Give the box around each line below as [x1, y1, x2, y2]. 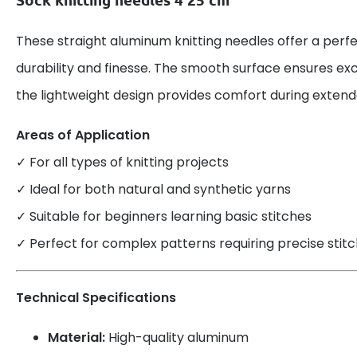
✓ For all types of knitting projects [16, 153, 229, 172]
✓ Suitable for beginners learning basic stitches [16, 207, 312, 226]
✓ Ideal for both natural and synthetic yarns [16, 180, 291, 199]
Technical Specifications [16, 288, 176, 308]
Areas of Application [16, 126, 150, 145]
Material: [48, 328, 105, 347]
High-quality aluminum [105, 328, 249, 347]
